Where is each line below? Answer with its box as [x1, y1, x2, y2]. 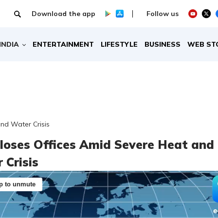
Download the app [31, 9, 95, 18]
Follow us [146, 9, 179, 18]
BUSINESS [145, 39, 181, 49]
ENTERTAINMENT [33, 39, 94, 49]
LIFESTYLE [101, 39, 138, 49]
